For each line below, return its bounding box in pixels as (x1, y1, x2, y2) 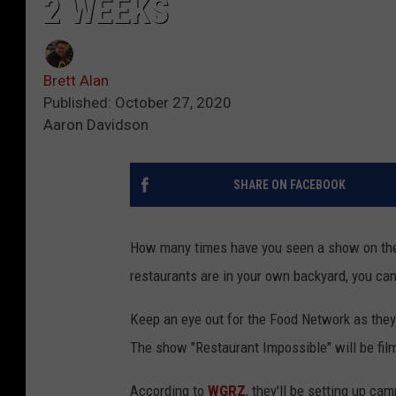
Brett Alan (43, 71, 109, 89)
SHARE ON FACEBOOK (232, 177, 346, 192)
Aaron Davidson (43, 115, 148, 133)
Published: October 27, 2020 (43, 93, 232, 111)
